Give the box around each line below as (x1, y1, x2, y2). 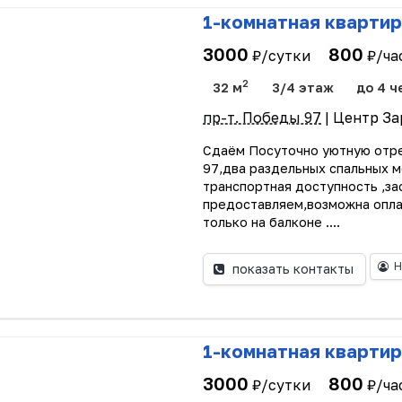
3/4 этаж (271, 79, 334, 95)
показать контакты (232, 261, 354, 277)
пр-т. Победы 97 (203, 108, 322, 127)
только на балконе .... (203, 214, 341, 230)
